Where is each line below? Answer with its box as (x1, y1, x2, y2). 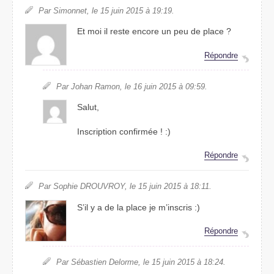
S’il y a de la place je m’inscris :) (77, 202, 201, 212)
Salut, (77, 102, 100, 113)
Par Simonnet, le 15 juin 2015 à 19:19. (39, 6, 174, 15)
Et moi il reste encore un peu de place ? (77, 26, 232, 37)
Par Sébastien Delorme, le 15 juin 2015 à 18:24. (56, 257, 226, 267)
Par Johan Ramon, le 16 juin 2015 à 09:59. (56, 81, 207, 91)
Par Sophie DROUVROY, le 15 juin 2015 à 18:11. (39, 182, 212, 191)
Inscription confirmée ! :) (77, 126, 171, 136)
